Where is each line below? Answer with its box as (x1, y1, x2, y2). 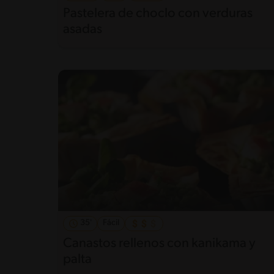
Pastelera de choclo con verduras (63, 6, 253, 21)
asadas (63, 22, 102, 37)
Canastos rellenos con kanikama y (63, 237, 256, 251)
